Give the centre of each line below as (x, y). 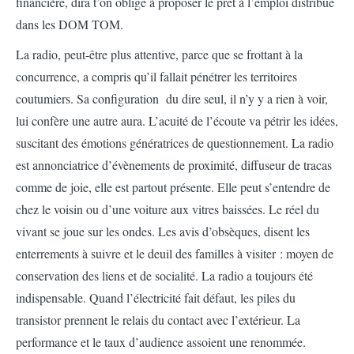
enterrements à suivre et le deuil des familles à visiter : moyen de (175, 253)
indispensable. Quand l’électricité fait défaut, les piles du (156, 298)
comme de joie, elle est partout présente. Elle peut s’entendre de (173, 187)
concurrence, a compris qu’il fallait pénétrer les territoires (156, 76)
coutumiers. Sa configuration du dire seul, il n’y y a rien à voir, (172, 98)
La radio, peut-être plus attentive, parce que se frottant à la (159, 54)
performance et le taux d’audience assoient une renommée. (161, 342)
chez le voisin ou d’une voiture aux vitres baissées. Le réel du (168, 209)
